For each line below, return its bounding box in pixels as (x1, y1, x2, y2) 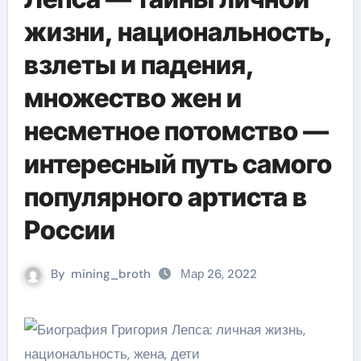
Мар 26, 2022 (180, 266, 257, 282)
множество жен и (23, 82, 242, 114)
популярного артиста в (23, 181, 307, 213)
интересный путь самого (23, 148, 332, 180)
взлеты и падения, (23, 49, 254, 81)
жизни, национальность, (23, 16, 332, 48)
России (23, 214, 115, 246)
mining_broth (71, 266, 151, 282)
